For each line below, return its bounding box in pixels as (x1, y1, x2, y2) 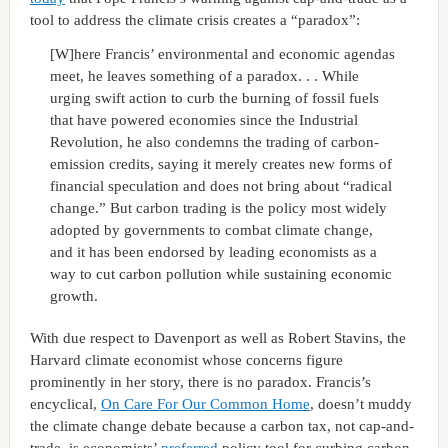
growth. (49, 287, 98, 304)
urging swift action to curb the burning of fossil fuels (49, 89, 379, 106)
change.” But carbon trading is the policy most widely (49, 199, 387, 216)
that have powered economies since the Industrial (49, 111, 358, 128)
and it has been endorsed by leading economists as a (49, 243, 377, 260)
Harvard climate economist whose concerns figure (29, 351, 343, 368)
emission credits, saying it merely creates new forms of (49, 155, 392, 172)
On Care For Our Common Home (100, 395, 310, 412)
